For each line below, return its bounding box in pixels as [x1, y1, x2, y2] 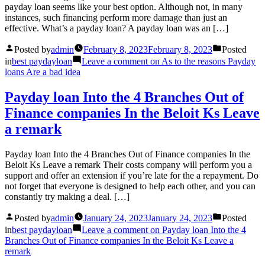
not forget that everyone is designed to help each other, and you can [5, 181, 256, 192]
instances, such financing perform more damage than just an [5, 12, 227, 23]
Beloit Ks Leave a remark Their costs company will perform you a [5, 160, 252, 170]
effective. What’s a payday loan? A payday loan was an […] [5, 23, 228, 34]
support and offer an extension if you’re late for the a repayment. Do [5, 170, 258, 181]
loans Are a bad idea [5, 67, 80, 77]
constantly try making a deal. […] [5, 192, 130, 202]
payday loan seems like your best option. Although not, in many [5, 2, 243, 12]
